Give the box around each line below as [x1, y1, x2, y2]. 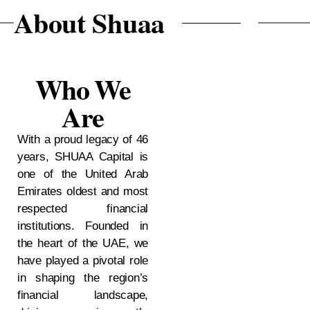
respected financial [17, 202, 148, 215]
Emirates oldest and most [17, 185, 148, 198]
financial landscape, [17, 289, 148, 302]
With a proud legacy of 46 [17, 133, 148, 146]
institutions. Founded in [17, 219, 148, 232]
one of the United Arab [17, 167, 148, 181]
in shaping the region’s [17, 271, 148, 284]
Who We [35, 69, 131, 109]
